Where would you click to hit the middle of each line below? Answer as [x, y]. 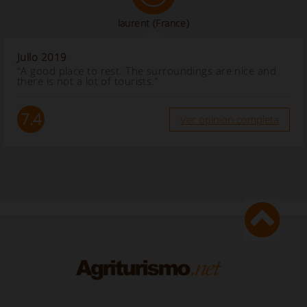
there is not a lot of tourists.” [88, 81]
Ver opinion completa [230, 120]
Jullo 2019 [42, 57]
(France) [171, 23]
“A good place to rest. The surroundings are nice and [147, 71]
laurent [134, 23]
